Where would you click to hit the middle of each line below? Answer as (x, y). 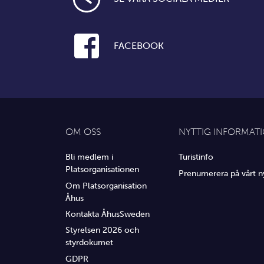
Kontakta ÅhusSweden (108, 214)
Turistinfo (196, 157)
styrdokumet (89, 242)
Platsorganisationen (102, 169)
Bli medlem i (89, 157)
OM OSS (83, 132)
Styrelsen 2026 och (102, 230)
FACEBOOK (139, 46)
